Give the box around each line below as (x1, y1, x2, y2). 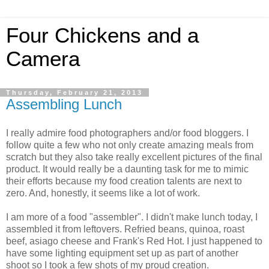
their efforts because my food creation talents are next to (6, 175, 242, 186)
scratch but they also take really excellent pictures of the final (6, 151, 262, 162)
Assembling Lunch (6, 96, 122, 112)
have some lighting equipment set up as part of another (6, 247, 238, 258)
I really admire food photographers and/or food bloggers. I (6, 127, 249, 138)
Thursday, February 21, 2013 (6, 89, 143, 96)
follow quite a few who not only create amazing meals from (6, 139, 253, 150)
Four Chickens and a (6, 24, 199, 47)
